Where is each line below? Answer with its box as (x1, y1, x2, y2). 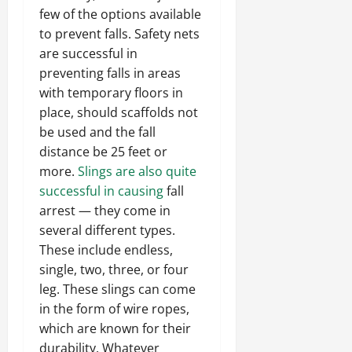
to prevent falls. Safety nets (39, 25, 200, 43)
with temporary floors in (39, 84, 183, 102)
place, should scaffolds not (39, 104, 198, 122)
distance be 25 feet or (39, 143, 167, 161)
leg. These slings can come (39, 280, 196, 299)
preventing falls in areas (39, 64, 181, 82)
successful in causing (39, 182, 163, 200)
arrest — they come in (39, 202, 170, 220)
